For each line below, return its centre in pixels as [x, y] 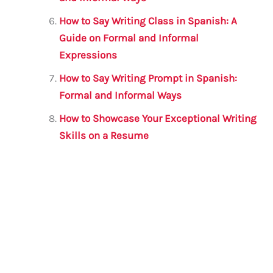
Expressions [88, 55]
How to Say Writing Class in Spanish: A [148, 20]
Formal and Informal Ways [121, 95]
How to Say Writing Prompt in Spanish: [148, 78]
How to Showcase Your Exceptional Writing [158, 118]
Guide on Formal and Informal [129, 37]
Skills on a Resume [104, 135]
